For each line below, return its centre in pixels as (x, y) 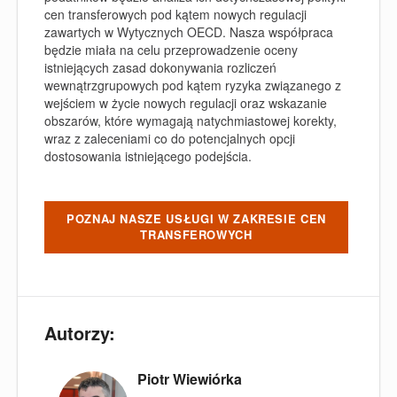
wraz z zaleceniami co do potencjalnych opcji (170, 138)
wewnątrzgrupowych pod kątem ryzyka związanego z (193, 85)
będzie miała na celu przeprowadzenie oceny (171, 49)
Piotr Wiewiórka (190, 379)
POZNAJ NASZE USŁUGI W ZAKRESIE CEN (196, 218)
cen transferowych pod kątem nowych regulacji (175, 14)
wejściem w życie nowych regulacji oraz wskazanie (186, 102)
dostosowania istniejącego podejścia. (148, 156)
